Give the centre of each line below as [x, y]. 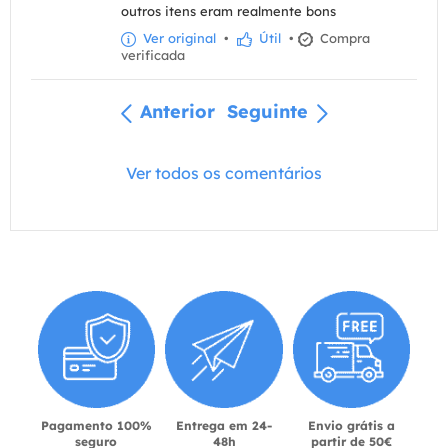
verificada [153, 55]
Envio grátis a [352, 426]
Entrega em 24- [224, 426]
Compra [343, 38]
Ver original [177, 38]
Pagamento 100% [96, 426]
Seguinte [267, 112]
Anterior [177, 112]
